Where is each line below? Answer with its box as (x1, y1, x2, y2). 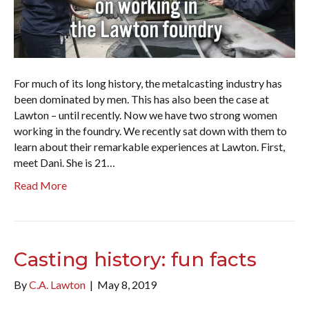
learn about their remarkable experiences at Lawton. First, (14, 139, 285, 153)
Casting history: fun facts (14, 247, 257, 271)
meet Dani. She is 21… (14, 155, 115, 169)
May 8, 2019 (97, 277, 157, 291)
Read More (14, 178, 67, 192)
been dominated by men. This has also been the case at (14, 92, 269, 106)
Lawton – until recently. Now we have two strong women (14, 108, 277, 121)
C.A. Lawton (29, 277, 86, 291)
